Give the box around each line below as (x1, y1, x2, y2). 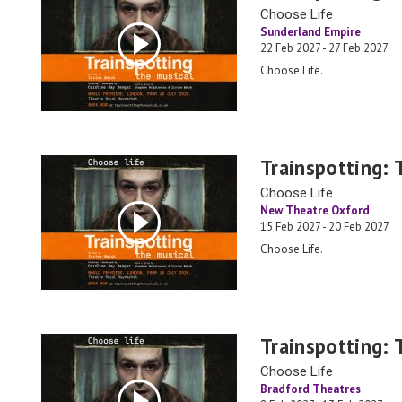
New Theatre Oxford (260, 203, 370, 218)
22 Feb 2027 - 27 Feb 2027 (260, 40, 389, 56)
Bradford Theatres (260, 381, 361, 397)
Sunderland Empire (260, 24, 361, 39)
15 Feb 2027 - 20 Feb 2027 (260, 219, 389, 234)
